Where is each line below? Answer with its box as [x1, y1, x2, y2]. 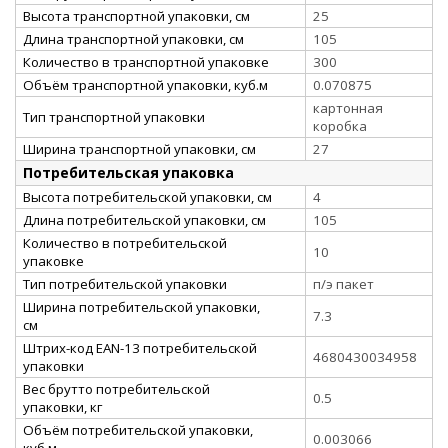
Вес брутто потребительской [23, 379, 210, 398]
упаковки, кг [23, 397, 102, 416]
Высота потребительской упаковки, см [23, 187, 272, 206]
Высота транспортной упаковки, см [23, 6, 250, 25]
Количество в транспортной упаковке [23, 52, 269, 71]
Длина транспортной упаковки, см [23, 29, 244, 48]
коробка [313, 116, 367, 135]
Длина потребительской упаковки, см [23, 210, 266, 229]
